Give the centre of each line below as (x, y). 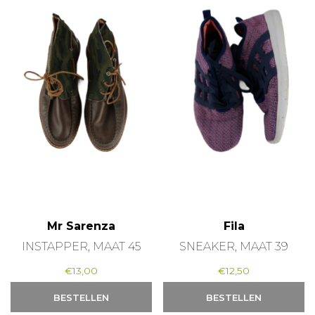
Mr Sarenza (81, 226)
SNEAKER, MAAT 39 (234, 246)
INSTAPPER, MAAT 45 (81, 246)
